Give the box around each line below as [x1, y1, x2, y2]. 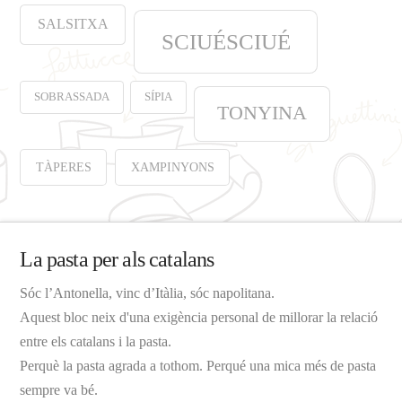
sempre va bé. [20, 382, 99, 398]
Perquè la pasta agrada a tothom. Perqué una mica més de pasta [20, 358, 377, 374]
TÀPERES [35, 160, 92, 175]
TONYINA [216, 101, 307, 124]
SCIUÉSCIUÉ [161, 28, 291, 54]
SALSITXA [37, 16, 109, 32]
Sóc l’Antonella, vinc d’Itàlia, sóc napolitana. [20, 285, 275, 301]
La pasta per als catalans [20, 248, 214, 272]
